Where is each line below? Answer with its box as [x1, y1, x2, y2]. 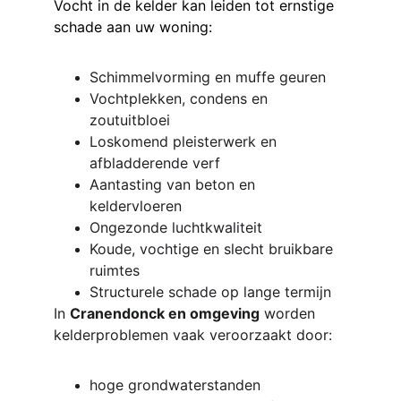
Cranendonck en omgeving [70, 304, 260, 322]
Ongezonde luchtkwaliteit [90, 218, 262, 236]
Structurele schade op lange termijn [90, 283, 331, 301]
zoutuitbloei [90, 111, 170, 129]
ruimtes [90, 261, 140, 279]
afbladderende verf [90, 154, 220, 172]
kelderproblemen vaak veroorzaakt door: [54, 326, 332, 344]
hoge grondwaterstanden [90, 376, 260, 394]
